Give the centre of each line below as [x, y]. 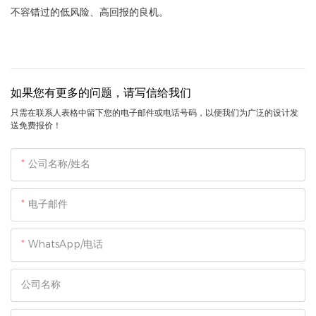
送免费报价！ [36, 125]
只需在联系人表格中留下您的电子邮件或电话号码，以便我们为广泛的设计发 [154, 112]
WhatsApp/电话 [66, 244]
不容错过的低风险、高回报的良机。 [90, 12]
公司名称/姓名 [59, 163]
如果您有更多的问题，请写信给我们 [101, 92]
